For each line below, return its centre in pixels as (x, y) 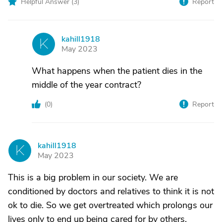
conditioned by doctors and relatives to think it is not (111, 191)
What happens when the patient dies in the (117, 71)
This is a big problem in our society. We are (93, 177)
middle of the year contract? (86, 85)
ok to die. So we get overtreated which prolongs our (110, 205)
